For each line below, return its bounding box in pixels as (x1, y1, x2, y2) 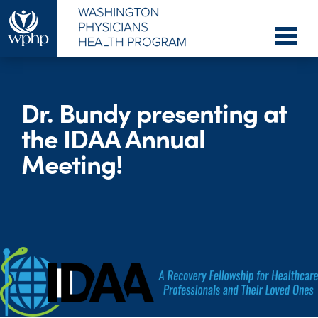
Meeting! (21, 145, 122, 182)
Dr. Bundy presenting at (21, 94, 287, 131)
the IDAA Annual (21, 119, 205, 156)
